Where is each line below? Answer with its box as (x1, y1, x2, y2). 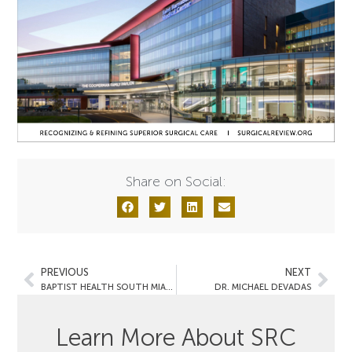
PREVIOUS (41, 266, 90, 278)
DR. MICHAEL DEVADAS (214, 280, 311, 292)
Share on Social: (126, 172, 226, 190)
